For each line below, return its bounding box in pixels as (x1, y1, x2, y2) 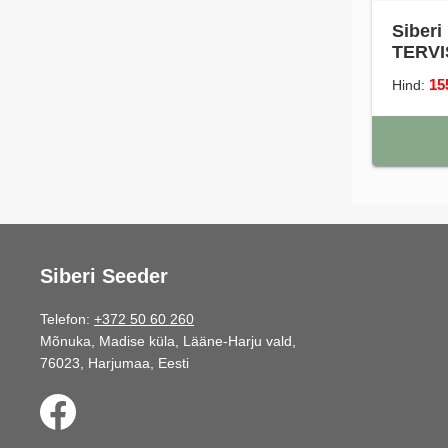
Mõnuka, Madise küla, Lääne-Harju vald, (40, 333, 296, 350)
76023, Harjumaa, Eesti (40, 355, 189, 372)
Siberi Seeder (40, 265, 168, 288)
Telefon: (40, 311, 94, 328)
